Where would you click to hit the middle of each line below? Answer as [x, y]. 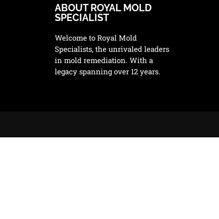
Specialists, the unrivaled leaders [112, 49]
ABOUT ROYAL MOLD [103, 8]
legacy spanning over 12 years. [107, 71]
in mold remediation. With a [104, 60]
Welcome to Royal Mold [96, 38]
